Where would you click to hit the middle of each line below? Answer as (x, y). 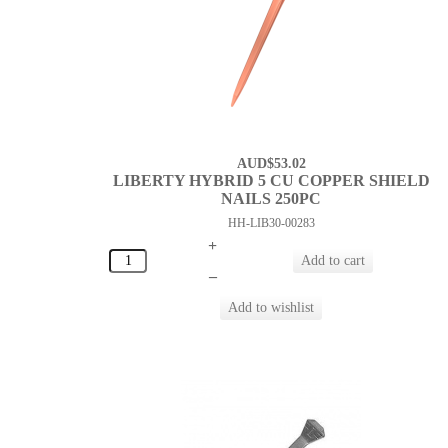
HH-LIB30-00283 (271, 223)
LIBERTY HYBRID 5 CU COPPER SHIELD (271, 181)
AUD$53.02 (271, 164)
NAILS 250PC (271, 199)
